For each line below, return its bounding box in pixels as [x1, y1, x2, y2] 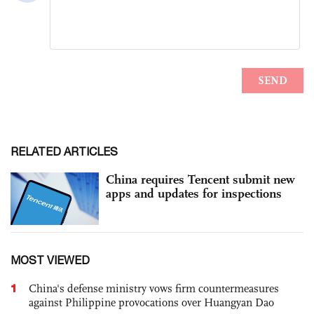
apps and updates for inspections [106, 185, 282, 201]
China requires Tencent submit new [106, 171, 295, 187]
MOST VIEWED [11, 254, 90, 267]
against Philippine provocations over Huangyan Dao [29, 296, 274, 310]
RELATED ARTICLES [11, 144, 118, 158]
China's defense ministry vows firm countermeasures [29, 282, 279, 296]
